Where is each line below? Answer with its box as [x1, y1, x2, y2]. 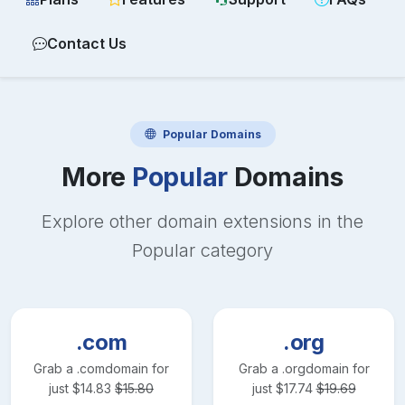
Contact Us [47, 34, 127, 52]
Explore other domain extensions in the [42, 210, 363, 232]
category [195, 239, 273, 261]
